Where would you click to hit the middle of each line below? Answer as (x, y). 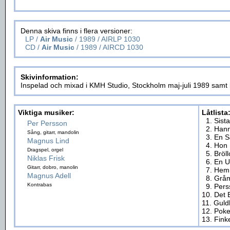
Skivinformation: (50, 77)
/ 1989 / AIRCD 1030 (109, 47)
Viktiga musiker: (46, 112)
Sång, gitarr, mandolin (53, 132)
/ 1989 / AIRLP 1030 (107, 39)
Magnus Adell (49, 176)
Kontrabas (40, 185)
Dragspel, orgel (45, 150)
